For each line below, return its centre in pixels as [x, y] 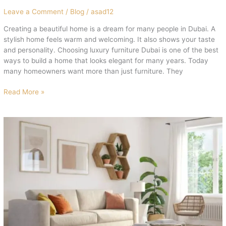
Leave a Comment [34, 12]
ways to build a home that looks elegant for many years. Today [106, 60]
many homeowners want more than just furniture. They [94, 71]
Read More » [24, 92]
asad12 [102, 12]
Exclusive [18, 121]
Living [13, 132]
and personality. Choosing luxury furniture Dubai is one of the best [111, 50]
